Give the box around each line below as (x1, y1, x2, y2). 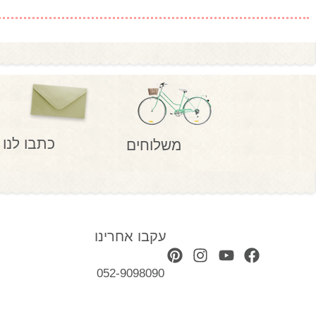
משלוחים (126, 136, 182, 153)
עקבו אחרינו (94, 229, 166, 245)
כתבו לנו (3, 135, 56, 152)
